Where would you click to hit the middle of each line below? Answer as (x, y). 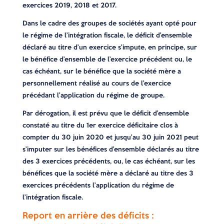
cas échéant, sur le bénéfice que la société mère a (101, 71)
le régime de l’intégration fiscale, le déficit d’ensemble (107, 35)
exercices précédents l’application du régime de (98, 185)
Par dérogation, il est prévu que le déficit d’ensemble (105, 113)
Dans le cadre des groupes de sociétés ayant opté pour (109, 23)
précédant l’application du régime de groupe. (93, 95)
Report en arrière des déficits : (88, 215)
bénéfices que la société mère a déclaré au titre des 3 (108, 173)
